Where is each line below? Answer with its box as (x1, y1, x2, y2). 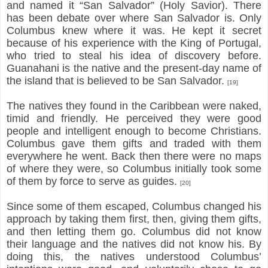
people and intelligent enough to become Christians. (7, 124, 261, 137)
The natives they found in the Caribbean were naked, (7, 99, 261, 112)
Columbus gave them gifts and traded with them (7, 137, 261, 150)
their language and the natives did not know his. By (7, 237, 261, 250)
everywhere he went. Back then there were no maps (7, 150, 261, 162)
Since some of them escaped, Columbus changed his (7, 200, 261, 212)
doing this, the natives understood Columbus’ (7, 250, 261, 263)
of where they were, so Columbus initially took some (7, 162, 261, 175)
